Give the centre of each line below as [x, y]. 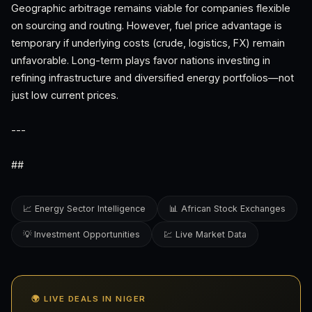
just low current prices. [65, 95]
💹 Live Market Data [205, 234]
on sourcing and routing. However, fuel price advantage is [147, 25]
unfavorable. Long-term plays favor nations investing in [141, 60]
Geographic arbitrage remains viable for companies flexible [151, 8]
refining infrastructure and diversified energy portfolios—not [153, 78]
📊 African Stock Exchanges [227, 209]
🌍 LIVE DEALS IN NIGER [89, 299]
